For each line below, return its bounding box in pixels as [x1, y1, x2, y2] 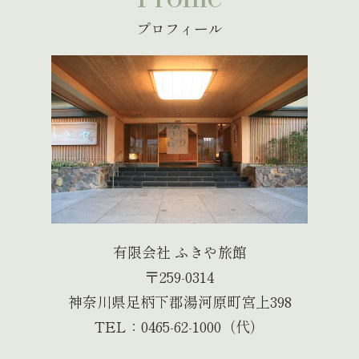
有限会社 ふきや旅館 [112, 240, 247, 262]
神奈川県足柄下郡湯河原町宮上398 [67, 290, 292, 312]
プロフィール [136, 17, 223, 38]
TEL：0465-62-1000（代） [95, 315, 264, 337]
